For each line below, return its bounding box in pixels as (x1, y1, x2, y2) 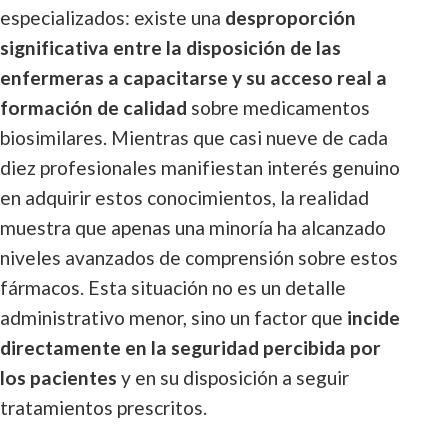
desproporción (225, 6, 356, 29)
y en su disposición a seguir (117, 366, 349, 389)
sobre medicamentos (187, 96, 370, 119)
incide (347, 306, 400, 329)
